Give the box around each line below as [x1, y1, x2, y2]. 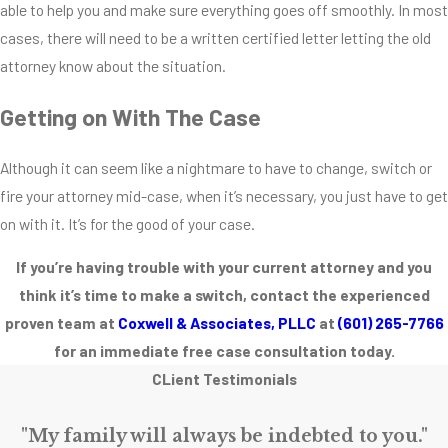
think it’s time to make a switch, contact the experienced [18, 285, 430, 305]
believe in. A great [312, 157, 427, 177]
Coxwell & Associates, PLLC [117, 313, 319, 333]
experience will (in [312, 353, 427, 373]
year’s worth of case [312, 325, 443, 345]
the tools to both [312, 409, 420, 429]
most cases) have [312, 381, 428, 401]
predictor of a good [312, 185, 435, 205]
